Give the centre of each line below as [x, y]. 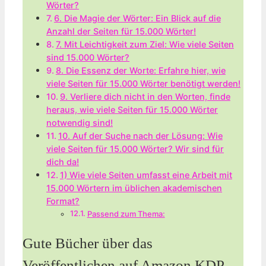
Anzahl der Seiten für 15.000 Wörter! [121, 31]
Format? [63, 201]
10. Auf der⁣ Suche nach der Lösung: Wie [140, 136]
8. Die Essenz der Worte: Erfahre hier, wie [140, 71]
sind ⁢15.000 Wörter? [88, 58]
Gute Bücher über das [88, 243]
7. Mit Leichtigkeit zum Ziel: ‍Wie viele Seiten [145, 45]
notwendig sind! [80, 123]
